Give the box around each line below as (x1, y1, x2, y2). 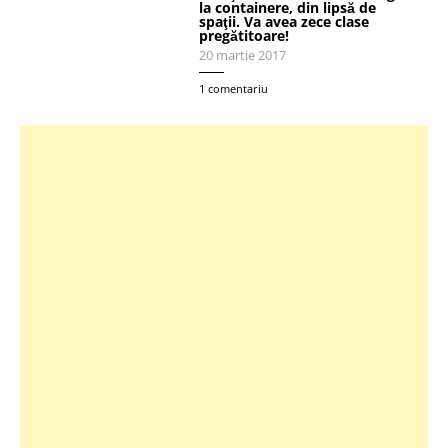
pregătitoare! (199, 26, 290, 46)
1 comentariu (199, 81, 269, 97)
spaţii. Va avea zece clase (199, 12, 370, 32)
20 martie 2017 (199, 47, 287, 65)
